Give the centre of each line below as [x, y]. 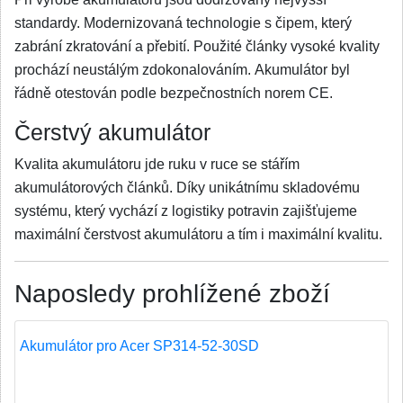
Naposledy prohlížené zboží [172, 294]
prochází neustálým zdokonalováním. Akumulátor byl [182, 70]
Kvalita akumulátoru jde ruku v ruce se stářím [157, 164]
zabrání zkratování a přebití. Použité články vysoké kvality [197, 46]
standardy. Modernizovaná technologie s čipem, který [183, 23]
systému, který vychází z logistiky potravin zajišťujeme [186, 211]
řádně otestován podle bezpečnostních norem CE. [175, 93]
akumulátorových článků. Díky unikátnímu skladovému [187, 188]
